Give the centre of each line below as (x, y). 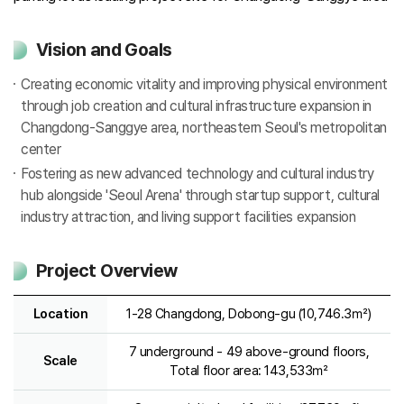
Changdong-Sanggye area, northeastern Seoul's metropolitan (204, 128)
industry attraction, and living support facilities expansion (188, 217)
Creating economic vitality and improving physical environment (204, 84)
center (41, 149)
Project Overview (107, 271)
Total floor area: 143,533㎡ (249, 371)
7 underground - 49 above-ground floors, (249, 352)
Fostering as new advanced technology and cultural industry (197, 174)
